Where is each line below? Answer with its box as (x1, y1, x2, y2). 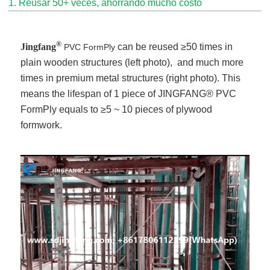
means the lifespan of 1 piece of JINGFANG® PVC (20, 88, 237, 99)
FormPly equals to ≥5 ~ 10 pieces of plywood (20, 104, 213, 115)
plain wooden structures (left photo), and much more (20, 57, 244, 67)
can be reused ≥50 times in (115, 41, 233, 52)
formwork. (20, 119, 63, 130)
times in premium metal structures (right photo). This (20, 72, 241, 83)
